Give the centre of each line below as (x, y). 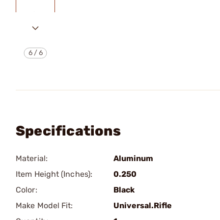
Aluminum (133, 158)
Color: (27, 190)
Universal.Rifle (143, 206)
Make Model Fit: (44, 206)
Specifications (68, 131)
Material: (32, 158)
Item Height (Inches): (54, 174)
